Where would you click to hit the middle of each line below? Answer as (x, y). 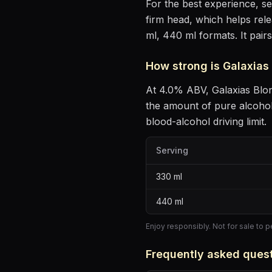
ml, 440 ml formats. (192, 35)
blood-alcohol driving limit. (206, 121)
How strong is (184, 66)
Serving (172, 150)
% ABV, (193, 90)
